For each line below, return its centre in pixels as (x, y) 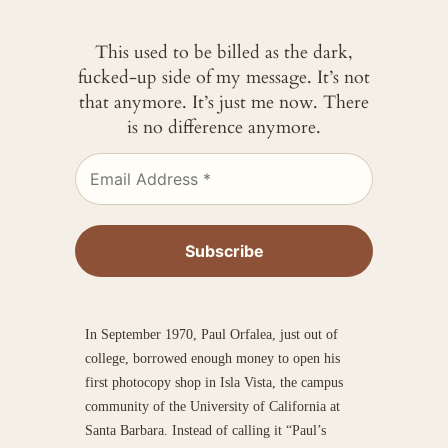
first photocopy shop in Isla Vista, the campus (213, 381)
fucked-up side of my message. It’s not (224, 78)
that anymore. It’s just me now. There (224, 103)
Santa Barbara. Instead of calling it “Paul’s (205, 429)
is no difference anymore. (224, 128)
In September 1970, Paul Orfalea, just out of (211, 333)
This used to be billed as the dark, (224, 53)
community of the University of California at (212, 405)
